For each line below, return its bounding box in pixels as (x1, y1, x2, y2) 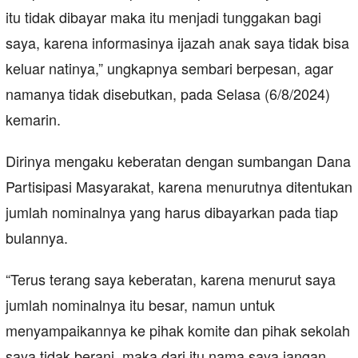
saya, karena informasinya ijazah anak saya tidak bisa (6, 32, 349, 54)
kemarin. (6, 109, 61, 130)
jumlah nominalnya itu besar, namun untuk (6, 294, 275, 316)
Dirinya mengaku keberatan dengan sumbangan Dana (6, 150, 351, 172)
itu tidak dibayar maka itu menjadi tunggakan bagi (6, 6, 321, 28)
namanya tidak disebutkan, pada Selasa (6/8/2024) (6, 83, 330, 105)
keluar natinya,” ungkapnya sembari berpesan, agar (6, 58, 333, 79)
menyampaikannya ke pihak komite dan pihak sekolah (6, 320, 350, 341)
